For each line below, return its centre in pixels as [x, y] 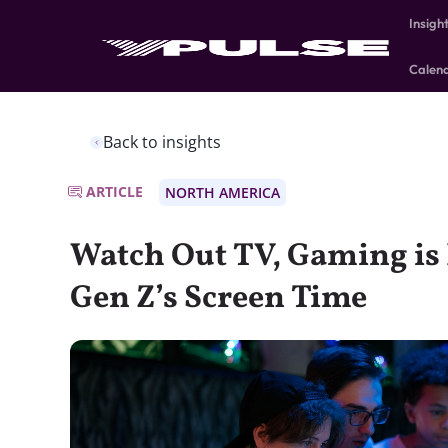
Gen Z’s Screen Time [218, 299]
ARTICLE [114, 191]
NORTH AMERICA [222, 192]
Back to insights [162, 142]
